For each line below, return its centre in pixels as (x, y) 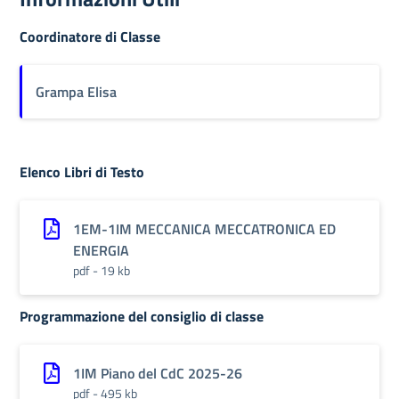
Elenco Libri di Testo (82, 172)
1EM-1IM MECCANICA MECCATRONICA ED (204, 229)
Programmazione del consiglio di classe (142, 316)
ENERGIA (101, 250)
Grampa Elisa (76, 92)
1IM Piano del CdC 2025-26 (158, 373)
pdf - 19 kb (102, 270)
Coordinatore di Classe (90, 37)
